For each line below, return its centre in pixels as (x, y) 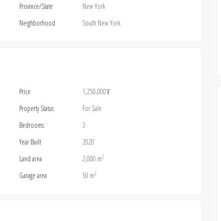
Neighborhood (37, 23)
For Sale (92, 108)
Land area (31, 159)
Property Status (37, 108)
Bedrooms (32, 125)
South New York (101, 23)
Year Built (30, 142)
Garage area (33, 175)
